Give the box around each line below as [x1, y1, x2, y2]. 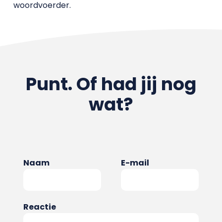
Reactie [23, 201, 56, 213]
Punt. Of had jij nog [25, 71, 196, 97]
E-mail [121, 157, 149, 168]
